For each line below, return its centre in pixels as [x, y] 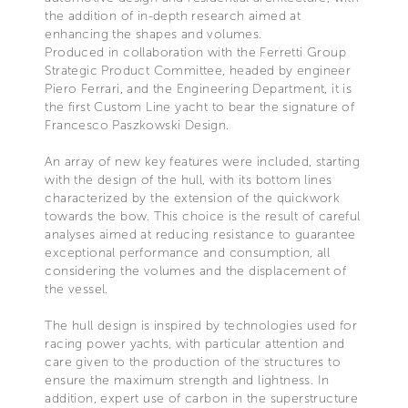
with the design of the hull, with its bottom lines [189, 179]
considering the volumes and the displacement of [196, 270]
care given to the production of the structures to [193, 362]
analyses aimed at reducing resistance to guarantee [200, 234]
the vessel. [76, 289]
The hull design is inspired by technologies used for [201, 325]
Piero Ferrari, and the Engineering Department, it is [199, 88]
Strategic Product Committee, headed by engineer [198, 70]
